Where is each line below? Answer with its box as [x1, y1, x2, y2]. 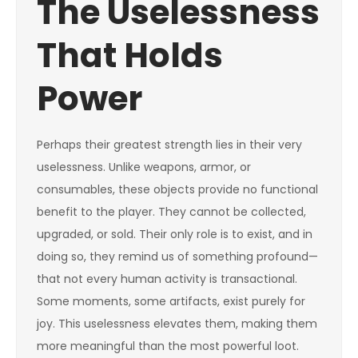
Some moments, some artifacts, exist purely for [37, 293, 305, 309]
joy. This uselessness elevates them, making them [37, 316, 317, 332]
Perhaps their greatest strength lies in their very [37, 137, 302, 153]
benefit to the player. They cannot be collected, [37, 204, 306, 220]
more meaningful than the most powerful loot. [37, 338, 299, 354]
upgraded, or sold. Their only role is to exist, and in [37, 226, 312, 242]
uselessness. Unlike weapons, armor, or [37, 159, 251, 175]
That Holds [37, 32, 223, 79]
